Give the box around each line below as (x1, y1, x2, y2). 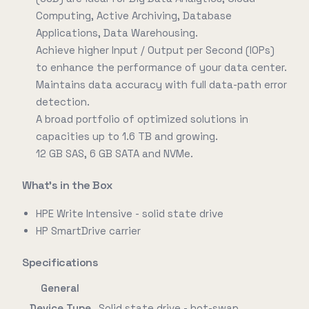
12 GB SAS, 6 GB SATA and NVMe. (36, 147, 193, 160)
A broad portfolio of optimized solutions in (36, 112, 248, 126)
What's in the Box (22, 178, 112, 192)
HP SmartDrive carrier (36, 224, 141, 237)
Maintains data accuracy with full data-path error (36, 78, 287, 91)
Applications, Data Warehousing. (36, 26, 198, 39)
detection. (36, 95, 90, 108)
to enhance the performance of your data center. (36, 61, 287, 74)
